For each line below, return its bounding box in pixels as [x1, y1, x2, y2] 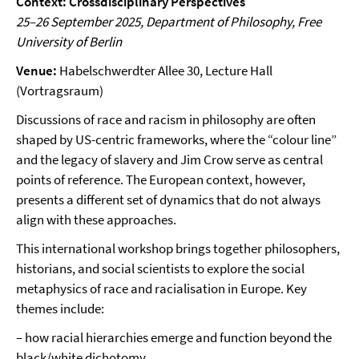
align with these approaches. [16, 211, 176, 228]
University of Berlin [16, 33, 122, 50]
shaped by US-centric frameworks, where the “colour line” [16, 131, 337, 148]
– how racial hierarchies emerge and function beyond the [16, 329, 332, 346]
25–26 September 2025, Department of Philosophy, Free [16, 13, 321, 30]
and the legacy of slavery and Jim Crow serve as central [16, 151, 323, 168]
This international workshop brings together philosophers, [16, 240, 340, 257]
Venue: [16, 62, 57, 79]
